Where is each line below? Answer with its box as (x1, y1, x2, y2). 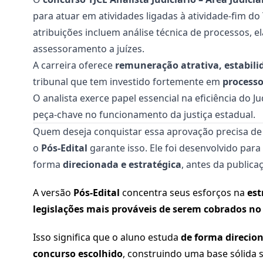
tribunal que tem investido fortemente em (33, 75, 222, 88)
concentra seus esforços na (122, 186, 247, 199)
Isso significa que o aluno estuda (33, 231, 181, 244)
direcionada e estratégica (63, 158, 181, 171)
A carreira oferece (33, 59, 115, 72)
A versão (33, 186, 71, 199)
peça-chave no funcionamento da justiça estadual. (33, 108, 255, 121)
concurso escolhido (33, 247, 123, 260)
